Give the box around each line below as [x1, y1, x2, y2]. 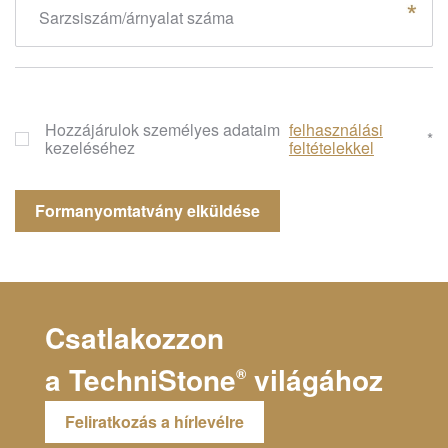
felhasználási [288, 118, 383, 141]
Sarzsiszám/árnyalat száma [39, 6, 234, 29]
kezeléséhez [45, 136, 139, 159]
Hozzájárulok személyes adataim [45, 118, 280, 141]
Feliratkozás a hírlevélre [65, 410, 244, 434]
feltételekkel [288, 136, 374, 159]
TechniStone [69, 359, 236, 401]
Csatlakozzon [45, 317, 224, 359]
